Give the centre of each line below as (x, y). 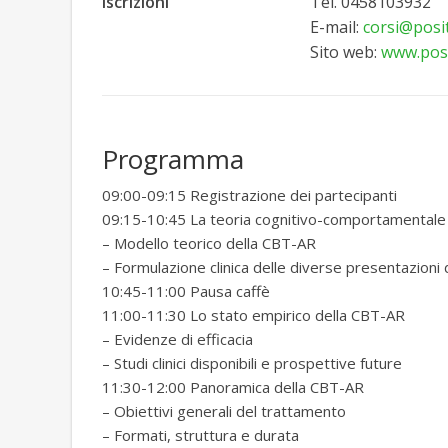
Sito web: (345, 52)
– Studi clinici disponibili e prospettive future (252, 363)
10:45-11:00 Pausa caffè (186, 291)
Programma (173, 159)
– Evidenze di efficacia (177, 339)
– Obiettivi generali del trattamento (224, 411)
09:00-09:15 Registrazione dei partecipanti (249, 195)
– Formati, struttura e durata (200, 435)
